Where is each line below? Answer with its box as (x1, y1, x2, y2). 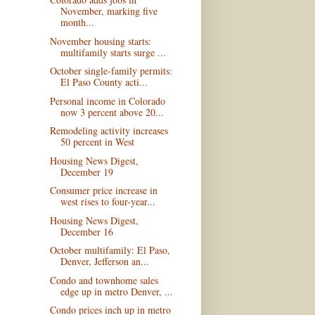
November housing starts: (49, 34, 151, 48)
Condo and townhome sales (49, 273, 158, 287)
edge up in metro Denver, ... (60, 284, 173, 298)
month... (60, 15, 94, 30)
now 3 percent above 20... (60, 105, 164, 119)
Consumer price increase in (49, 184, 157, 198)
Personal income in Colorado (49, 94, 165, 108)
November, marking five (60, 4, 157, 18)
